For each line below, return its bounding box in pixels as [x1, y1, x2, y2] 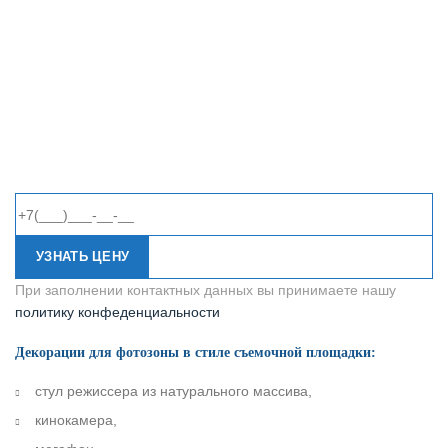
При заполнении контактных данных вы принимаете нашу [15, 282, 396, 299]
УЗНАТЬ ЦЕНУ [36, 249, 130, 265]
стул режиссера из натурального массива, [35, 383, 312, 400]
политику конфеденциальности [15, 304, 220, 321]
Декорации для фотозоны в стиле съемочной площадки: [15, 345, 376, 361]
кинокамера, [35, 412, 117, 429]
